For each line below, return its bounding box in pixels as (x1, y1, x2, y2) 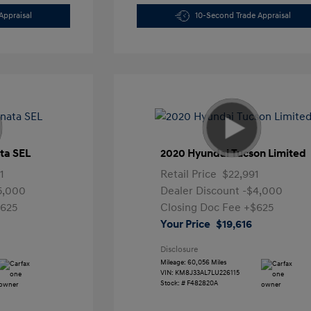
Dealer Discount (160, 184, 242, 198)
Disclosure (160, 244, 198, 255)
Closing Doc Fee (160, 201, 244, 215)
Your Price (160, 217, 210, 231)
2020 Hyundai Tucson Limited (160, 146, 306, 160)
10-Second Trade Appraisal (195, 10, 292, 21)
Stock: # (160, 279, 185, 287)
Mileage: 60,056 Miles (160, 258, 227, 267)
